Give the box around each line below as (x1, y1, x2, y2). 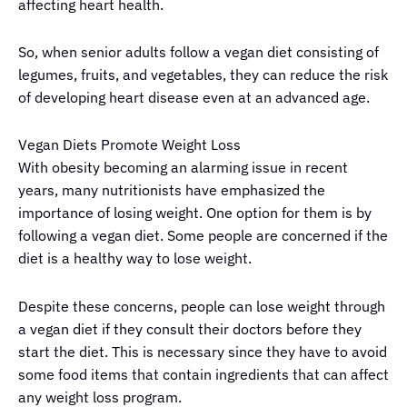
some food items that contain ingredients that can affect (18, 364, 389, 383)
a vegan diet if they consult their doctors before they (18, 319, 362, 338)
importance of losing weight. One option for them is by (18, 203, 372, 223)
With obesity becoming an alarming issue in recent (18, 158, 348, 177)
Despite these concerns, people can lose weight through (18, 296, 385, 315)
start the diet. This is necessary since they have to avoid (18, 342, 387, 361)
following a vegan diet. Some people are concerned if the (18, 226, 388, 245)
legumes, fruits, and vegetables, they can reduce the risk (18, 65, 388, 84)
